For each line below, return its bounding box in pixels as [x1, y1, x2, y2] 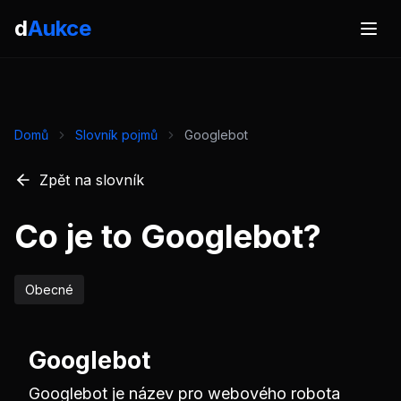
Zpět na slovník [39, 171, 144, 189]
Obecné [25, 282, 73, 297]
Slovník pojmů [75, 127, 158, 142]
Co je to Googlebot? [14, 217, 321, 256]
